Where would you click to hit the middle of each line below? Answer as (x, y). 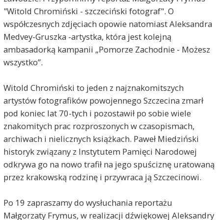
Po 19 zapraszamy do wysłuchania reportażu (88, 203)
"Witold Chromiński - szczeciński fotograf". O (88, 11)
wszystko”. (23, 62)
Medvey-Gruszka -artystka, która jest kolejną (87, 37)
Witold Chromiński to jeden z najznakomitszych (93, 88)
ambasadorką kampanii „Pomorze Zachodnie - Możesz (107, 50)
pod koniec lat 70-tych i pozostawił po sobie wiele (97, 113)
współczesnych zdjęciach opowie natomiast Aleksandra (108, 24)
